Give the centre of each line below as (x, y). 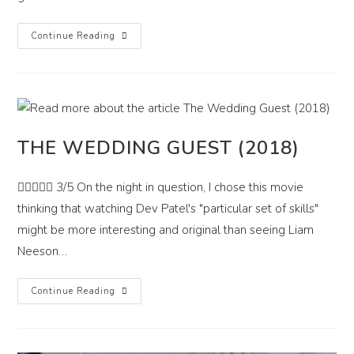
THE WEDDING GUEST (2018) (159, 147)
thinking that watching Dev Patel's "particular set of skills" (168, 208)
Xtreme (136, 36)
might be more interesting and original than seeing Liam (166, 230)
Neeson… (43, 251)
